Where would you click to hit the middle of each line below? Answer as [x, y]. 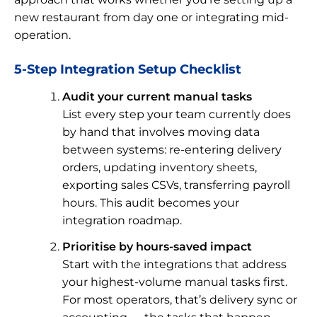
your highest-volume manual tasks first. [175, 282]
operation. [42, 35]
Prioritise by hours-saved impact [157, 246]
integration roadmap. [122, 220]
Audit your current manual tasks [157, 96]
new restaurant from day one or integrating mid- [151, 17]
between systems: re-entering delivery [172, 149]
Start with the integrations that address [174, 264]
